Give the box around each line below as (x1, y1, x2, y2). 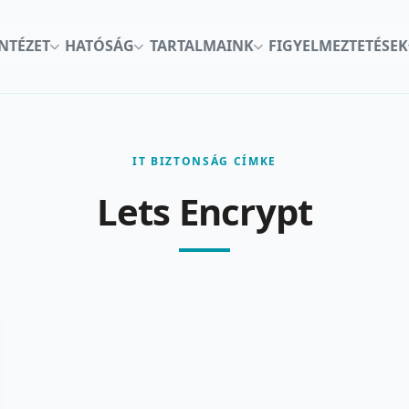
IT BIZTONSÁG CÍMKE (131, 152, 278, 169)
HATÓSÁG (65, 36, 135, 57)
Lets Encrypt (96, 185, 313, 236)
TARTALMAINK (149, 36, 254, 57)
